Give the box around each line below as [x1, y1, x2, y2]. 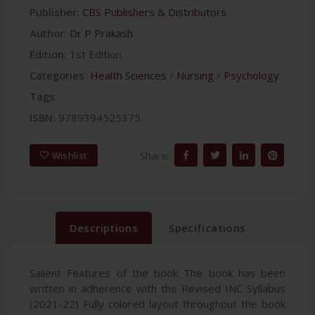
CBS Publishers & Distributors [82, 4, 226, 19]
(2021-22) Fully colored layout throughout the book [30, 296, 285, 311]
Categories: [30, 67, 87, 82]
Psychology [224, 67, 279, 82]
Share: [140, 148, 169, 163]
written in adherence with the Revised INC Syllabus [30, 281, 285, 295]
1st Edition [70, 46, 122, 61]
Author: [30, 25, 67, 40]
